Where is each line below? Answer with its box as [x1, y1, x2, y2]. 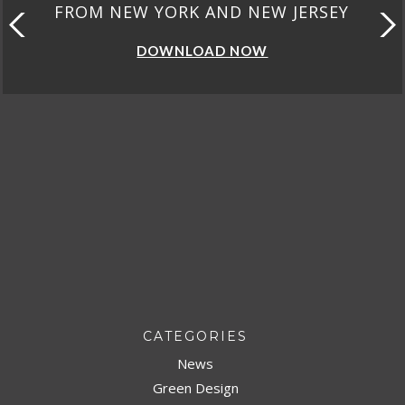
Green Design [153, 379, 239, 397]
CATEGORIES [143, 328, 249, 344]
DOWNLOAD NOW [271, 42, 403, 59]
